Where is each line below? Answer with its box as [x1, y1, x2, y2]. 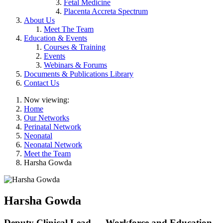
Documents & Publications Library [24, 69, 133, 78]
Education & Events [24, 33, 87, 42]
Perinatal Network [24, 122, 81, 131]
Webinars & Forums [44, 60, 107, 69]
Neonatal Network [24, 140, 82, 149]
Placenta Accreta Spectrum [64, 6, 148, 15]
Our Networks [24, 113, 69, 122]
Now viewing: [24, 95, 69, 104]
